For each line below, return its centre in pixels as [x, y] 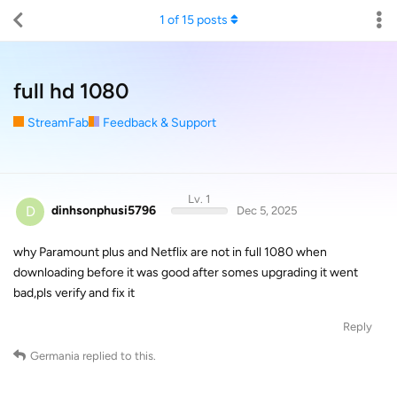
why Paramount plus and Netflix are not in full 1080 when [170, 252]
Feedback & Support [160, 123]
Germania [55, 355]
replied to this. [118, 355]
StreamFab [58, 123]
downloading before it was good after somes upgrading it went [186, 272]
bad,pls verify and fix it [74, 292]
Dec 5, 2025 [266, 210]
